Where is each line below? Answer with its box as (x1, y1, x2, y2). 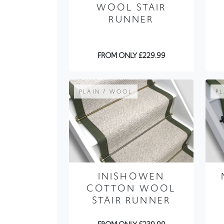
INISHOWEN (97, 169, 165, 183)
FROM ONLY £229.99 (97, 50, 165, 61)
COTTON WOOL (86, 181, 176, 195)
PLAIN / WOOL (79, 87, 133, 96)
